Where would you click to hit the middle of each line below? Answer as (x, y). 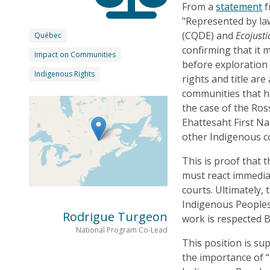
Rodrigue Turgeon (115, 216)
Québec (48, 35)
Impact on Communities (75, 54)
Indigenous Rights (64, 74)
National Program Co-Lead (122, 230)
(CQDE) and (209, 35)
